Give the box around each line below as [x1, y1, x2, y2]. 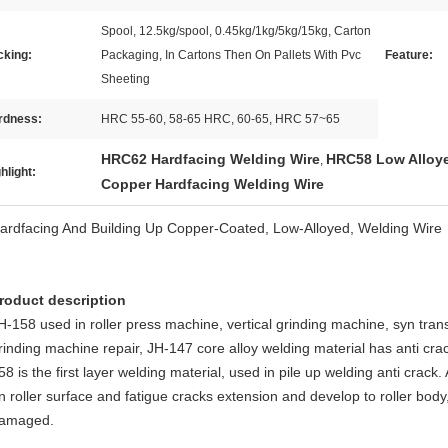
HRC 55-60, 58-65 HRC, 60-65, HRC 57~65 [101, 112, 340, 126]
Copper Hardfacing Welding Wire [101, 176, 324, 192]
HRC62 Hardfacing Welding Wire [101, 151, 320, 167]
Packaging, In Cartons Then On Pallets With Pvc [101, 48, 361, 62]
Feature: [385, 48, 433, 62]
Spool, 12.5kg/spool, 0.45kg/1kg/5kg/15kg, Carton [101, 24, 371, 38]
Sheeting [101, 72, 150, 86]
